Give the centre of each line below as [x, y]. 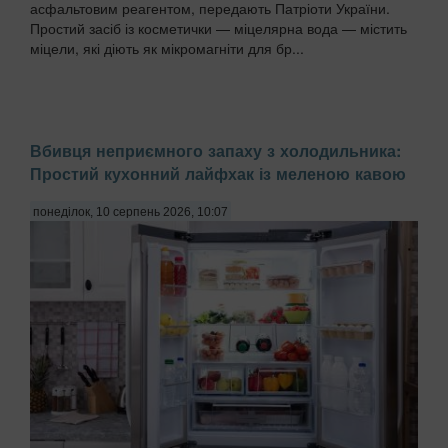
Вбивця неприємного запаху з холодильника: [215, 150]
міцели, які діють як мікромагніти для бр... [167, 48]
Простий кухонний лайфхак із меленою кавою [218, 173]
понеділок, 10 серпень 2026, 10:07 [130, 211]
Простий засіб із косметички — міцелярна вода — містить [218, 28]
